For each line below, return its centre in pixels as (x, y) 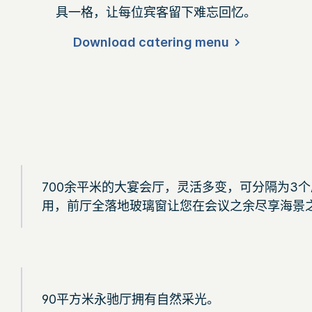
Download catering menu (151, 42)
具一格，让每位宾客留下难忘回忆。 (156, 12)
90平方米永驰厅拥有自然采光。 (130, 299)
